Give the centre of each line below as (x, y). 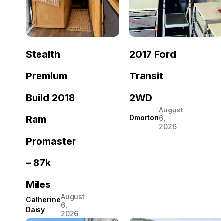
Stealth (43, 54)
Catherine (43, 200)
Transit (146, 76)
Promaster (51, 141)
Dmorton (144, 118)
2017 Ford (153, 54)
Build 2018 (50, 97)
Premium (46, 76)
